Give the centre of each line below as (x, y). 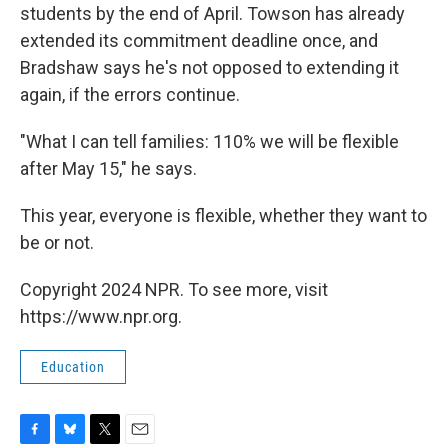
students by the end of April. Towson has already (212, 13)
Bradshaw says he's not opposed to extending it (209, 67)
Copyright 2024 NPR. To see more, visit (174, 289)
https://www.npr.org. (101, 316)
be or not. (57, 242)
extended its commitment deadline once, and (199, 40)
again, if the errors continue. (130, 94)
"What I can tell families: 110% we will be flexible (209, 141)
